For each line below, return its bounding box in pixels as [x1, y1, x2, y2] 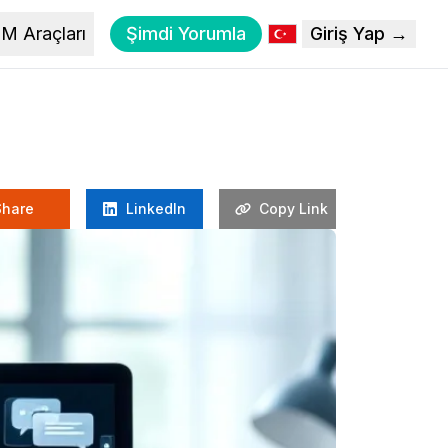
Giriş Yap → [310, 23, 408, 44]
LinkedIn [126, 200, 186, 217]
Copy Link [259, 200, 328, 217]
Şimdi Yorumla [126, 23, 246, 44]
